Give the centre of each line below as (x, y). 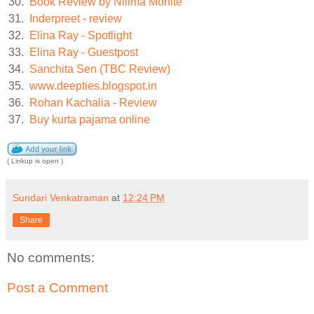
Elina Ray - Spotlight (81, 35)
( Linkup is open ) (35, 161)
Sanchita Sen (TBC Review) (100, 69)
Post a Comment (57, 288)
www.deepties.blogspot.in (93, 86)
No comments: (51, 257)
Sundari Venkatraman (61, 197)
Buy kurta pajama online (90, 119)
